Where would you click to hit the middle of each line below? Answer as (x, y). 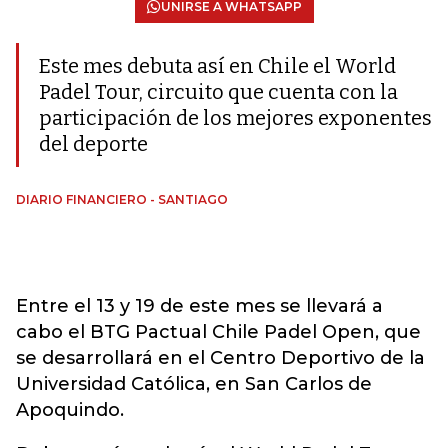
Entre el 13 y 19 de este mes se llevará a (199, 306)
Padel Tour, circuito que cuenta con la (218, 92)
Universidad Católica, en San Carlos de (194, 384)
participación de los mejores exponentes (235, 118)
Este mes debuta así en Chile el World (217, 66)
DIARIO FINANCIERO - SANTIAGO (122, 199)
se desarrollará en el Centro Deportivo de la (220, 358)
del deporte (93, 144)
